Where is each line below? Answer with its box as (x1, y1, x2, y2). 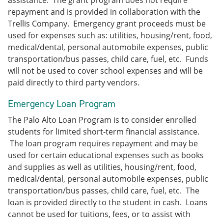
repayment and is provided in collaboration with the (8, 6, 200, 17)
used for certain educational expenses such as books (8, 150, 204, 161)
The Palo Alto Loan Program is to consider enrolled (8, 114, 196, 125)
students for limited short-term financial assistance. (8, 126, 199, 137)
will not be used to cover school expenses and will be (8, 65, 203, 76)
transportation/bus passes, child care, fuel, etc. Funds (8, 54, 208, 64)
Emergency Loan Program (8, 97, 115, 110)
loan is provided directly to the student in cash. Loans (8, 197, 208, 208)
